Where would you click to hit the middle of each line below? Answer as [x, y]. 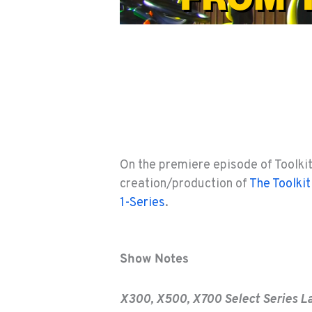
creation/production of [185, 184]
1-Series [142, 203]
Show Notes [154, 259]
